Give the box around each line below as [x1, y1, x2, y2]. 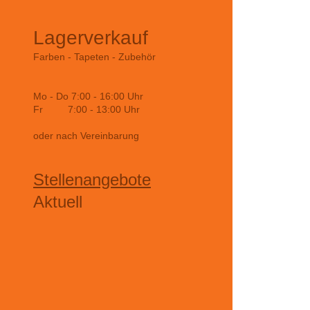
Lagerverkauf [33, 27, 148, 49]
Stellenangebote [33, 170, 151, 190]
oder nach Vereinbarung [33, 130, 139, 142]
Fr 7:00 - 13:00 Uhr [33, 104, 140, 116]
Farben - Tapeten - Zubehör [33, 51, 156, 63]
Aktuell [33, 192, 82, 212]
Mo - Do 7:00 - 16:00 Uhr [33, 91, 143, 102]
